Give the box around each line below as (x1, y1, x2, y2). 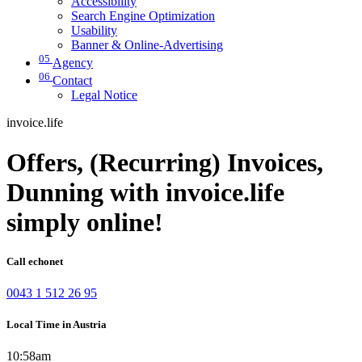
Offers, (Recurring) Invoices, (6, 147, 323, 177)
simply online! (6, 207, 163, 237)
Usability (71, 23, 117, 37)
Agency (53, 56, 93, 70)
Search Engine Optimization (71, 8, 215, 23)
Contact (53, 74, 92, 88)
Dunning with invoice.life (6, 177, 284, 207)
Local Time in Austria (6, 318, 107, 331)
